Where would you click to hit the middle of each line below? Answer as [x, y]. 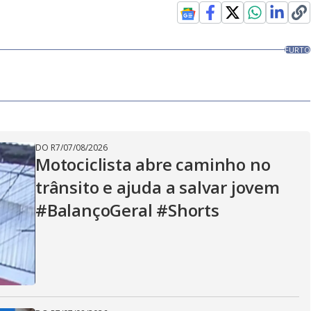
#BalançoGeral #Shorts [127, 210]
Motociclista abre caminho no [153, 165]
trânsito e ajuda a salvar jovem [158, 187]
